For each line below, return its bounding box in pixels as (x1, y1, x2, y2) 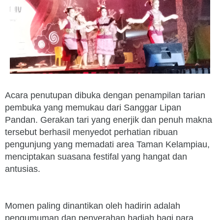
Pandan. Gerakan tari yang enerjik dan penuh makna (5, 115, 212, 125)
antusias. (5, 164, 40, 174)
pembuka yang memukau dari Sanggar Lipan (5, 103, 181, 112)
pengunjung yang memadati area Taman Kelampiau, (5, 139, 210, 149)
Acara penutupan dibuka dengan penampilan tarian (5, 90, 205, 100)
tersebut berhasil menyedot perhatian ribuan (5, 127, 178, 137)
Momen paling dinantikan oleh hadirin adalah (5, 201, 180, 211)
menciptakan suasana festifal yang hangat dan (5, 152, 187, 162)
